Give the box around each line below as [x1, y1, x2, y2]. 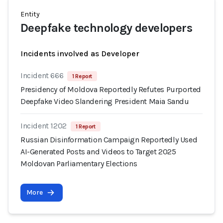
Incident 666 [20, 71, 64, 80]
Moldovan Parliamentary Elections [20, 159, 137, 168]
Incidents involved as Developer [20, 49, 139, 58]
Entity [20, 10, 40, 18]
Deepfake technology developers [20, 21, 192, 35]
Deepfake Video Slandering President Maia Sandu [20, 97, 189, 106]
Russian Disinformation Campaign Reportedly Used [20, 135, 198, 144]
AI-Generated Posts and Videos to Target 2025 [20, 147, 176, 156]
